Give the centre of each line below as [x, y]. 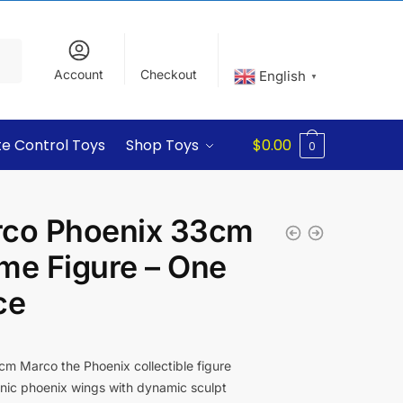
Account [79, 75]
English [283, 76]
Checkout [169, 75]
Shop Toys [163, 145]
